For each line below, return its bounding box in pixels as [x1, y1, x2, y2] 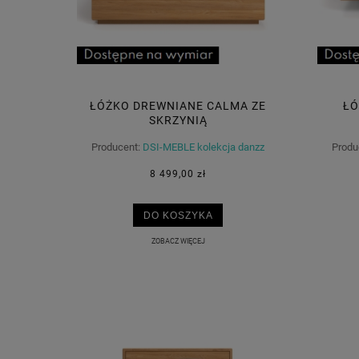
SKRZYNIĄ [148, 113, 208, 127]
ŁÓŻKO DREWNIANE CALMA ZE [90, 99, 266, 112]
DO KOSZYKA [143, 209, 213, 220]
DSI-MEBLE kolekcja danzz [143, 141, 264, 154]
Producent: [91, 141, 140, 154]
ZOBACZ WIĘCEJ [151, 236, 205, 245]
